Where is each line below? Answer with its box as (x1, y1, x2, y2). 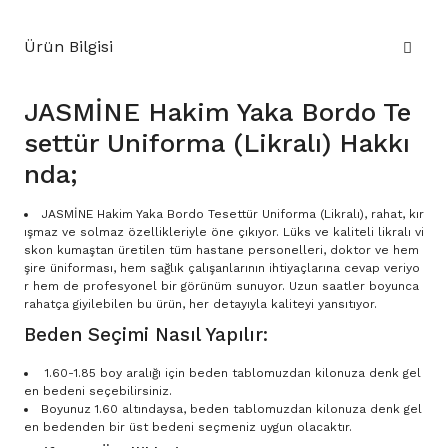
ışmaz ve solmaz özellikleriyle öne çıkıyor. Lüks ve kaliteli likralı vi (24, 225, 424, 239)
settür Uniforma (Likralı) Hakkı (24, 128, 410, 158)
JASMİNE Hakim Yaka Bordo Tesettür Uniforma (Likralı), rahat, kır (41, 207, 424, 221)
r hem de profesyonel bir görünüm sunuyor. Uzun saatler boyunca (24, 279, 419, 293)
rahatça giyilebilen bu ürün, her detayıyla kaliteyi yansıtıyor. (24, 297, 377, 311)
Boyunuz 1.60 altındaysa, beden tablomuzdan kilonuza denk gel (41, 402, 422, 416)
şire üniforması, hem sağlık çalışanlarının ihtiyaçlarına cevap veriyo (24, 261, 420, 275)
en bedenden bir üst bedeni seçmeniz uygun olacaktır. (24, 420, 352, 434)
